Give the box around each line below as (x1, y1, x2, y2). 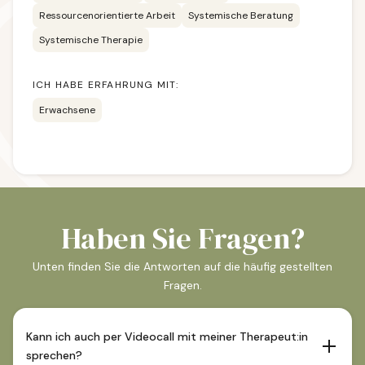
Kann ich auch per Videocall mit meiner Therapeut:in (26, 329, 308, 344)
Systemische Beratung (188, 9, 293, 22)
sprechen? (26, 348, 82, 363)
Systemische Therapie (39, 33, 143, 46)
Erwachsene (39, 103, 95, 117)
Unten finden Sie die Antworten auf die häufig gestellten (33, 259, 332, 274)
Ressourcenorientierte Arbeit (39, 9, 175, 22)
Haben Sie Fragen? (60, 218, 305, 258)
